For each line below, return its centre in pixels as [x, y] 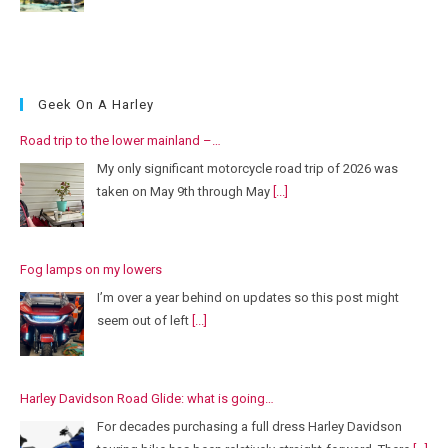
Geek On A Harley [96, 105]
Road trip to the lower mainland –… [120, 141]
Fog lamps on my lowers [91, 270]
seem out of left [144, 320]
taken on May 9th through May [185, 191]
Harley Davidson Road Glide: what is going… [147, 399]
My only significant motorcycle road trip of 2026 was [247, 168]
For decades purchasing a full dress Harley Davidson [249, 426]
